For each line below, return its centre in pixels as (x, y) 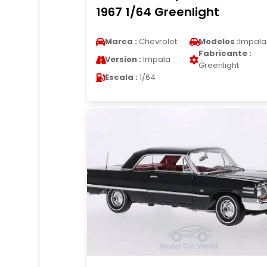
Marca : (121, 41)
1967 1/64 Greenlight (157, 12)
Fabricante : (225, 53)
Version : (123, 59)
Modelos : (218, 41)
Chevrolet (157, 41)
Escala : (121, 77)
